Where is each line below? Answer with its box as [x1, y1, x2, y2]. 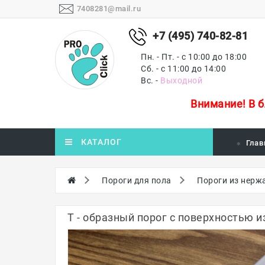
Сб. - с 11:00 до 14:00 [141, 64, 226, 73]
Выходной [160, 76, 202, 85]
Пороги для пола [102, 176, 172, 185]
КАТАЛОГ [81, 137, 122, 147]
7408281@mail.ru [76, 4, 141, 13]
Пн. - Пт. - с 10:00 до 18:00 [141, 52, 247, 62]
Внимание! [188, 98, 248, 110]
